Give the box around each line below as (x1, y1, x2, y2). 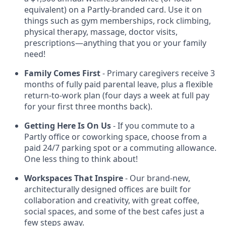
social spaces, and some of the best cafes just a (24, 206, 204, 217)
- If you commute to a (111, 120, 195, 131)
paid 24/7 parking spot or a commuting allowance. (24, 142, 216, 153)
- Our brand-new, (123, 173, 190, 184)
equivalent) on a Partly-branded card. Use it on (24, 4, 202, 15)
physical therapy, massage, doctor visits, (24, 26, 178, 37)
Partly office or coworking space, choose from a (24, 131, 207, 142)
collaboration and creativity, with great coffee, (24, 195, 199, 206)
